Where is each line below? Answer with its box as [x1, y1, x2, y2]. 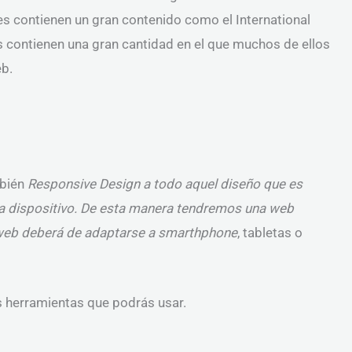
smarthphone [158, 225, 237, 241]
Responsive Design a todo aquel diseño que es [27, 176, 302, 192]
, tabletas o [237, 225, 302, 241]
